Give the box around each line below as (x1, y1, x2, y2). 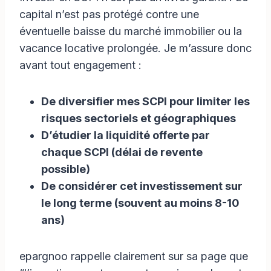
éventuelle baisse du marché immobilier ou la (19, 24, 242, 38)
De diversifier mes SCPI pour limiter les (41, 94, 250, 108)
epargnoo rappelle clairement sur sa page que (19, 249, 248, 263)
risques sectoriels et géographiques (41, 111, 236, 125)
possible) (41, 162, 90, 175)
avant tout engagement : (19, 58, 142, 71)
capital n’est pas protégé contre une (19, 7, 199, 21)
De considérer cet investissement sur (41, 179, 243, 192)
